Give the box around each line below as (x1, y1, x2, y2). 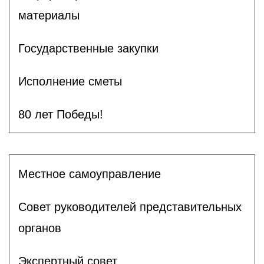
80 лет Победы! (18, 107, 103, 121)
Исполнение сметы (18, 74, 122, 88)
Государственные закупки (18, 41, 159, 55)
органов (18, 221, 61, 235)
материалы (18, 8, 80, 22)
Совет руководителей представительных (18, 200, 242, 213)
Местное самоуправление (18, 167, 161, 180)
